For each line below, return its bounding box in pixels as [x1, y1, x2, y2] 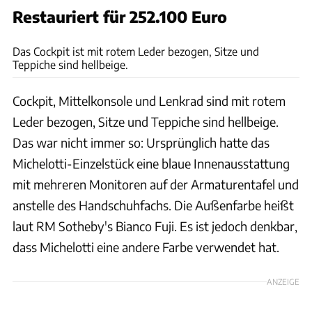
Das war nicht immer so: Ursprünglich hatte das [13, 134, 270, 151]
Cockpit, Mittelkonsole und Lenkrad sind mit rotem [13, 93, 286, 109]
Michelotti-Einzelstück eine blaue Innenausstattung [13, 155, 290, 172]
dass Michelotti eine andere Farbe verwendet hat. [13, 239, 282, 256]
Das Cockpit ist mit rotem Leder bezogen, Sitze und [13, 45, 259, 58]
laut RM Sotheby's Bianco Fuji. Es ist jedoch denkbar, [13, 218, 297, 235]
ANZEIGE [267, 276, 299, 287]
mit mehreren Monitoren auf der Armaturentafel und [13, 176, 299, 193]
